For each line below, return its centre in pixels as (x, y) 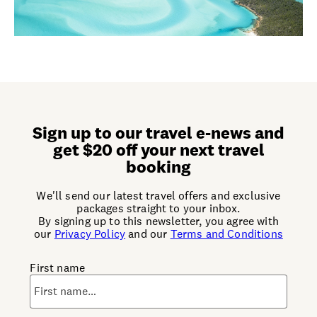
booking (158, 166)
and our (148, 234)
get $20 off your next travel (158, 149)
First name (58, 267)
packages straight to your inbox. (158, 208)
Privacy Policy (90, 234)
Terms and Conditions (226, 234)
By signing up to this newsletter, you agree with (158, 221)
